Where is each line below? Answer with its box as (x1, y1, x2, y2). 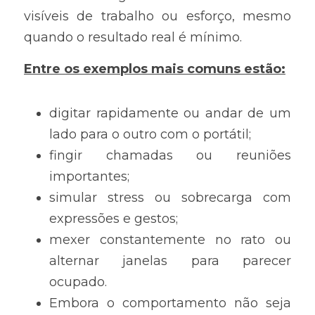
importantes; (49, 169, 129, 184)
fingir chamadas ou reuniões (49, 148, 291, 163)
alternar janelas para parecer (49, 253, 291, 269)
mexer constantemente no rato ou (49, 232, 291, 247)
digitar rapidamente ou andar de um (49, 105, 291, 121)
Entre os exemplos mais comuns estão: (24, 61, 285, 77)
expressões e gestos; (49, 211, 178, 226)
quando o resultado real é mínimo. (24, 30, 245, 45)
